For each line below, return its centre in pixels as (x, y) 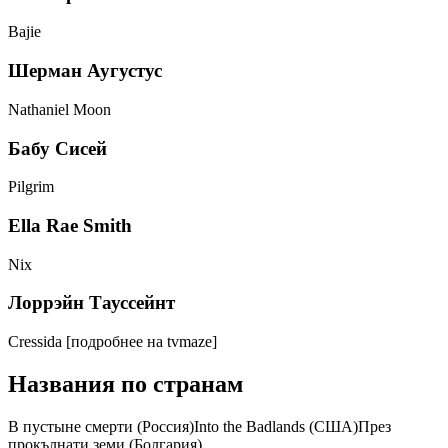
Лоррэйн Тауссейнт (91, 303)
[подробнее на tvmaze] (141, 342)
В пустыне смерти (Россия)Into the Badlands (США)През (199, 426)
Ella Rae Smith (70, 225)
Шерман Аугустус (85, 71)
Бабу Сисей (57, 148)
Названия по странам (125, 384)
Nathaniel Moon (59, 109)
